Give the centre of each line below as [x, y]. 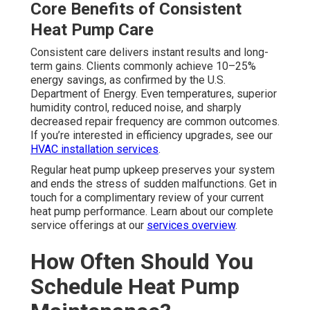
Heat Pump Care [92, 29]
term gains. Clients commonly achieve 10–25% [143, 66]
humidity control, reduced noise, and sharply [136, 107]
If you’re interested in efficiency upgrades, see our [152, 135]
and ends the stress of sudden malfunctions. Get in [154, 183]
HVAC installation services [94, 149]
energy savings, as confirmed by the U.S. [128, 80]
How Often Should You [142, 261]
